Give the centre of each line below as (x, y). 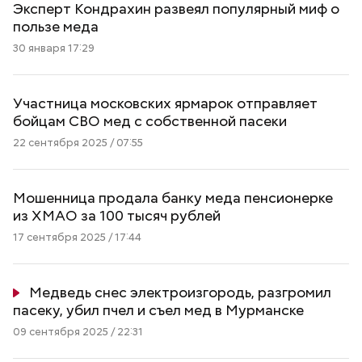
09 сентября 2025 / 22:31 (78, 332)
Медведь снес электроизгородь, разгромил (180, 292)
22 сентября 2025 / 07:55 (78, 143)
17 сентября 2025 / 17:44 (77, 237)
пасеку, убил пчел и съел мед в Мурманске (158, 310)
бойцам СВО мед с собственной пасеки (150, 121)
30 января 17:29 (54, 48)
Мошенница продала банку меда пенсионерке (173, 198)
